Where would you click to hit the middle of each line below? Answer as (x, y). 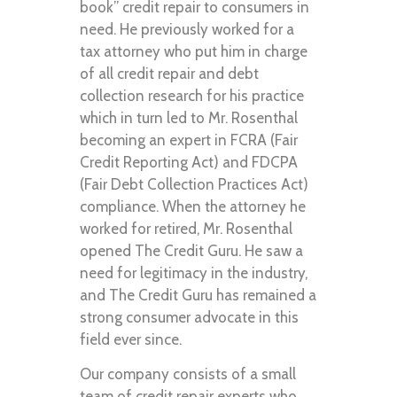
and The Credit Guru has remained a (198, 295)
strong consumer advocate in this (189, 317)
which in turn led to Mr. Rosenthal (189, 117)
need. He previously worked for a (187, 29)
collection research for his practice (192, 95)
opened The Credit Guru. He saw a (191, 250)
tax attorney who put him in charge (194, 51)
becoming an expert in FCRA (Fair (189, 140)
